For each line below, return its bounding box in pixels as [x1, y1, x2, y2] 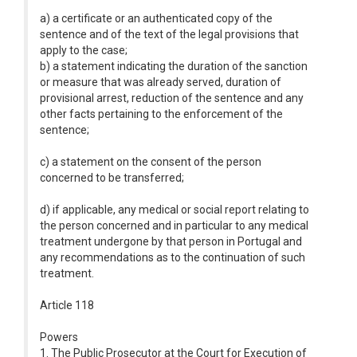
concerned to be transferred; [40, 171, 184, 184]
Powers [40, 331, 78, 343]
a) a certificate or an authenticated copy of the [40, 12, 273, 25]
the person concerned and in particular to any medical [40, 219, 308, 232]
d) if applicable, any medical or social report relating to [40, 203, 309, 216]
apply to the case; [40, 44, 127, 57]
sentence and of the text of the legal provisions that [40, 28, 299, 41]
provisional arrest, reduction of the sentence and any [40, 92, 304, 104]
